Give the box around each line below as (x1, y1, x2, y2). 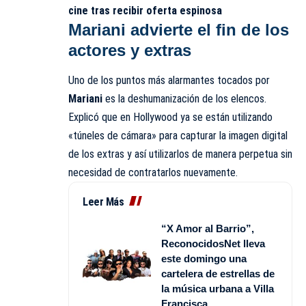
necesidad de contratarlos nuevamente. (68, 165, 238, 179)
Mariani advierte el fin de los (68, 20, 289, 39)
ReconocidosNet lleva (161, 237, 265, 249)
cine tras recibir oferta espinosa (68, 3, 222, 17)
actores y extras (68, 40, 191, 59)
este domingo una (161, 252, 247, 264)
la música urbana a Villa (161, 282, 274, 294)
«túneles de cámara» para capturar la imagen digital (68, 128, 288, 142)
